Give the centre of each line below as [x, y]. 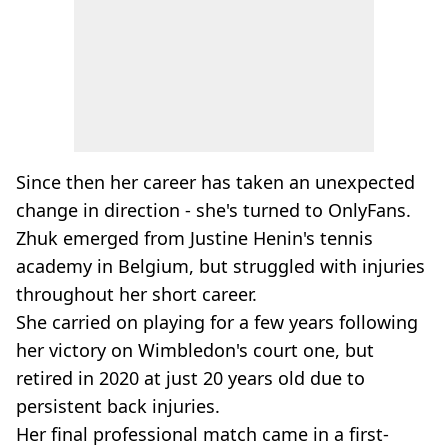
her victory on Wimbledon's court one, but [195, 350]
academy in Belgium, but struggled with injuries [220, 266]
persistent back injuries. [118, 406]
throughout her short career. [136, 294]
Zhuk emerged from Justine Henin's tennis [194, 238]
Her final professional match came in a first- [202, 434]
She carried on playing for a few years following [217, 322]
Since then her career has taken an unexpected [215, 182]
